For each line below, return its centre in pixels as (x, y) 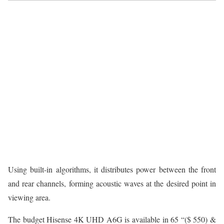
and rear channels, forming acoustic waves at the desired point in (112, 183)
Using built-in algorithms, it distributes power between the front (112, 169)
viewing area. (29, 197)
